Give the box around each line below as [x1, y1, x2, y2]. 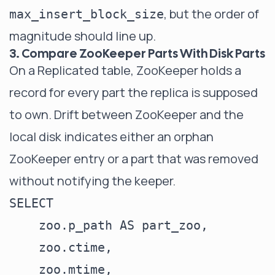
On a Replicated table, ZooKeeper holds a [9, 62, 241, 79]
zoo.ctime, [9, 240, 112, 255]
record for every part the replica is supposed [9, 84, 258, 101]
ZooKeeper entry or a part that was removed [9, 150, 258, 167]
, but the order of [164, 6, 259, 22]
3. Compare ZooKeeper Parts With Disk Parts [9, 45, 265, 61]
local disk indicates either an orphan [9, 128, 214, 145]
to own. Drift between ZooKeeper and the [9, 106, 244, 123]
